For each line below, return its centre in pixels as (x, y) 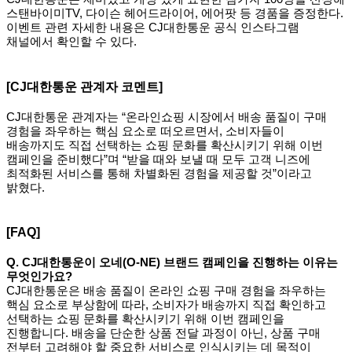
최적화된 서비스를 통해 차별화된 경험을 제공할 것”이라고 (159, 173)
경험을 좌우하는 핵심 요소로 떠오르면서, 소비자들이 (145, 131)
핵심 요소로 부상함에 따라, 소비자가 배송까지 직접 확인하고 (166, 305)
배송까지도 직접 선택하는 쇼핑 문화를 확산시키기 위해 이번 (165, 145)
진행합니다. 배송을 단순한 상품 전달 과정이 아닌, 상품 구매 (163, 334)
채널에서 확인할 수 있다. (71, 42)
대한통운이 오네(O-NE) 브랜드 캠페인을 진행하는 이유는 (187, 263)
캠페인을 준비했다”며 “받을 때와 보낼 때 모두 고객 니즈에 (158, 159)
